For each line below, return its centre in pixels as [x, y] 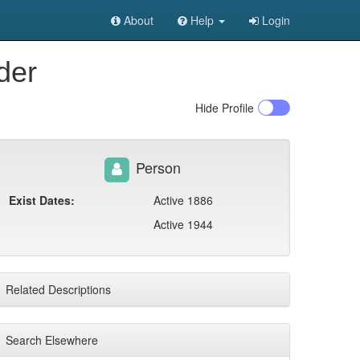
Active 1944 [183, 224]
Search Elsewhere [52, 340]
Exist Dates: [42, 200]
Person [156, 167]
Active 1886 [183, 200]
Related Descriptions [58, 289]
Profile [236, 108]
